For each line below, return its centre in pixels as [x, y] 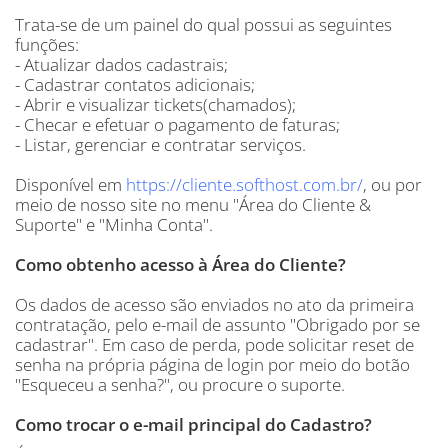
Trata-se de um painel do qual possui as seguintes [203, 24]
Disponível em [70, 184]
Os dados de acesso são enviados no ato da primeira [214, 304]
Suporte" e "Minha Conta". [114, 224]
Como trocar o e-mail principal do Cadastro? [193, 424]
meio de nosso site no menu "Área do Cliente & [193, 204]
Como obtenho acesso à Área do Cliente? [180, 264]
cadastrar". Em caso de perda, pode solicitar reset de [214, 344]
